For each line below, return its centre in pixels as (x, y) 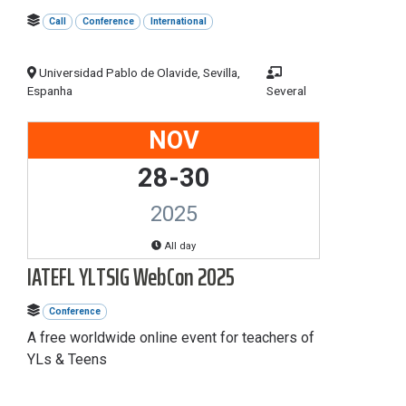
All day (179, 246)
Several (287, 90)
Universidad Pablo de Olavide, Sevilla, (139, 72)
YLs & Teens (67, 360)
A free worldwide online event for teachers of (171, 338)
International (178, 21)
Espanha (50, 90)
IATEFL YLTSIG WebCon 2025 (131, 276)
